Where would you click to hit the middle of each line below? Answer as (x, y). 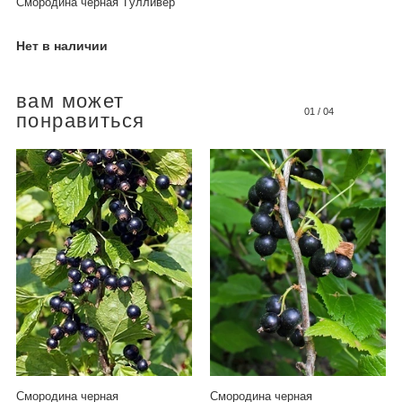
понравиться (81, 121)
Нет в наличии (62, 46)
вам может (70, 101)
